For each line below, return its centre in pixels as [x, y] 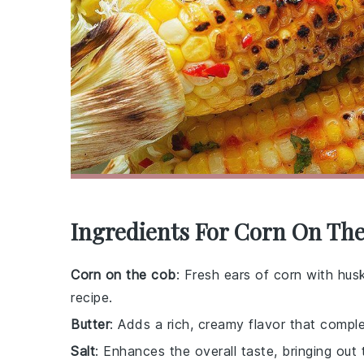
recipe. [92, 297]
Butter [90, 324]
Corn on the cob [123, 274]
